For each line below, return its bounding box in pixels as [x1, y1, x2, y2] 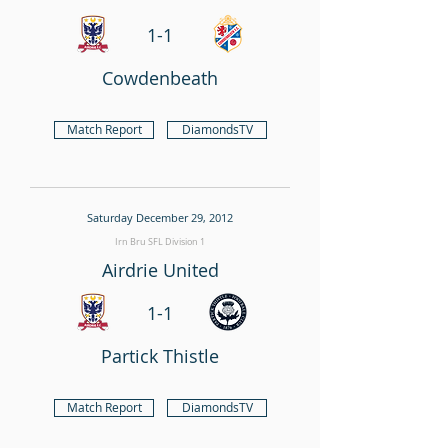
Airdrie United [101, 258, 219, 282]
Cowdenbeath [102, 66, 218, 90]
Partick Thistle [101, 344, 219, 368]
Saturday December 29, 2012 [87, 210, 233, 225]
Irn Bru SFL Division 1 [115, 236, 205, 248]
